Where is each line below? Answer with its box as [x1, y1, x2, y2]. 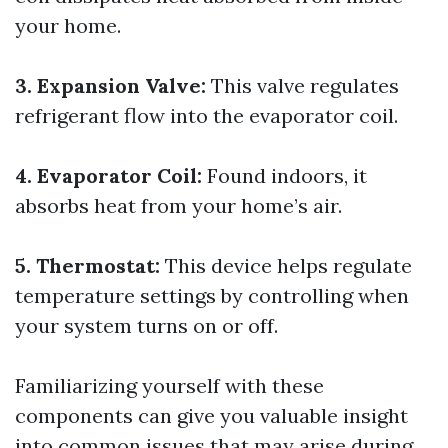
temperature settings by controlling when [15, 283, 409, 308]
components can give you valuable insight [15, 403, 408, 428]
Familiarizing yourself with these [15, 373, 324, 398]
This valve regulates [206, 73, 399, 98]
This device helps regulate [160, 253, 412, 278]
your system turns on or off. [15, 313, 278, 338]
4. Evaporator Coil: [15, 163, 202, 188]
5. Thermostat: [15, 253, 160, 278]
